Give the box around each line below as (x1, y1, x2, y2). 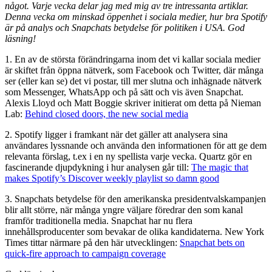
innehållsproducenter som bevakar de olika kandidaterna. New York (5, 226, 264, 237)
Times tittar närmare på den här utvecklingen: (5, 237, 180, 248)
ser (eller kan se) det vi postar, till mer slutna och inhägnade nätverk (5, 75, 262, 86)
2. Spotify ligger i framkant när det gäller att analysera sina (5, 129, 228, 140)
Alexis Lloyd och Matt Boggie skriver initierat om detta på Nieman (5, 97, 261, 108)
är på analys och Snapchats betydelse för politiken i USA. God (5, 22, 245, 33)
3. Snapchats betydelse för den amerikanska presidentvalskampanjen (5, 193, 266, 204)
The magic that (191, 161, 248, 172)
